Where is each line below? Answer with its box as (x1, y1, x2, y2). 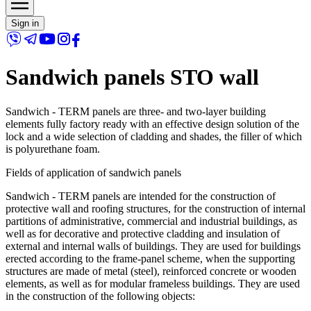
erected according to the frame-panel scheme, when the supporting (6, 252, 295, 264)
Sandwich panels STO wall (6, 65, 259, 90)
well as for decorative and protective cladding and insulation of (6, 227, 280, 239)
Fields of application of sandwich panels (6, 166, 181, 178)
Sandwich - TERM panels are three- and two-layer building (6, 105, 266, 117)
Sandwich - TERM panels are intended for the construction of (6, 190, 276, 202)
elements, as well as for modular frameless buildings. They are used (6, 277, 300, 289)
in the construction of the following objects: (6, 289, 195, 302)
